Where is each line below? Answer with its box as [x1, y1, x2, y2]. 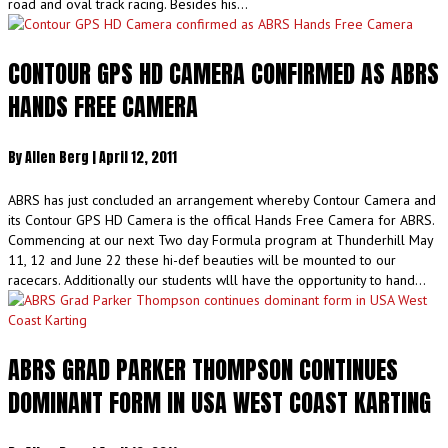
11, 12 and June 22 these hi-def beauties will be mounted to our [8, 251, 396, 270]
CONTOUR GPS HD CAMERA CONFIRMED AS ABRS [8, 55, 439, 92]
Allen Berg [25, 146, 92, 168]
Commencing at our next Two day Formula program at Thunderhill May [8, 231, 433, 250]
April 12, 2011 [99, 146, 177, 168]
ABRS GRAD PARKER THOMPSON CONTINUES [8, 352, 398, 389]
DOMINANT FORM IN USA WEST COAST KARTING [8, 385, 431, 422]
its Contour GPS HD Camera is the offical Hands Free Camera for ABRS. [8, 211, 434, 230]
